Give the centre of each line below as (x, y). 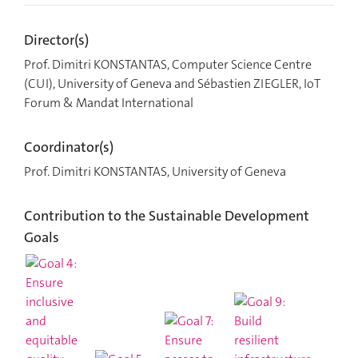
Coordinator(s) (69, 147)
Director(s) (56, 40)
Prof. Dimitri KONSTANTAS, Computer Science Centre (168, 64)
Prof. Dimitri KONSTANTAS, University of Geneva (155, 171)
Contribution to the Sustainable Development (167, 216)
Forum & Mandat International (109, 103)
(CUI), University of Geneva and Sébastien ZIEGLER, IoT (172, 84)
